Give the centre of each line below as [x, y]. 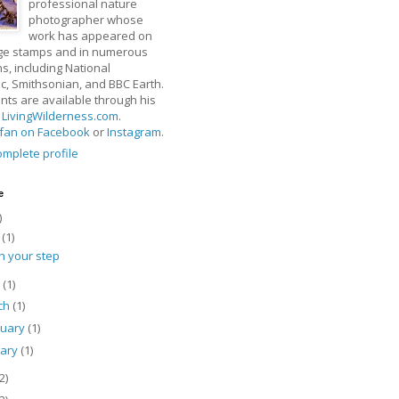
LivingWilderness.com [60, 115]
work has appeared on [90, 35]
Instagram [134, 131]
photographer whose [85, 19]
